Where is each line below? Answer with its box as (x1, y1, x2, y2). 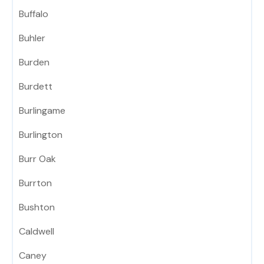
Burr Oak (19, 153, 56, 166)
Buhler (19, 32, 45, 45)
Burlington (19, 128, 62, 141)
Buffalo (19, 8, 48, 21)
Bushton (19, 201, 55, 214)
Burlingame (19, 104, 65, 117)
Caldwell (19, 225, 54, 238)
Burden (19, 56, 49, 69)
